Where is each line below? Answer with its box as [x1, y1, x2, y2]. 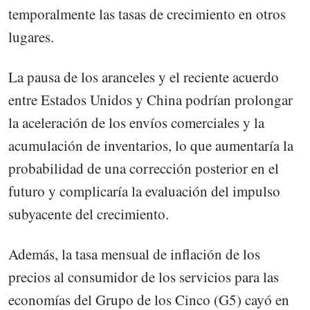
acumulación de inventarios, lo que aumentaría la [8, 135, 293, 155]
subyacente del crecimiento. [8, 203, 169, 224]
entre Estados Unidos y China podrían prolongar [8, 89, 293, 109]
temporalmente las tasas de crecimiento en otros [8, 3, 286, 24]
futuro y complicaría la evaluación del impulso [8, 181, 280, 201]
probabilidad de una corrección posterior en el [8, 158, 279, 178]
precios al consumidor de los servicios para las [8, 267, 279, 287]
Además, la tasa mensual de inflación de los [8, 244, 260, 264]
